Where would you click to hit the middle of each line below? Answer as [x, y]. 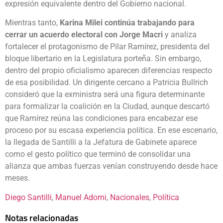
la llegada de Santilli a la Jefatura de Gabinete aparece [101, 142]
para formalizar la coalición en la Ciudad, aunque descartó [107, 107]
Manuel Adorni [81, 197]
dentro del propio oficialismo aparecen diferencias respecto [109, 71]
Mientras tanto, [32, 23]
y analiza [180, 35]
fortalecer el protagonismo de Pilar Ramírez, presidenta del [107, 47]
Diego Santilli [28, 197]
